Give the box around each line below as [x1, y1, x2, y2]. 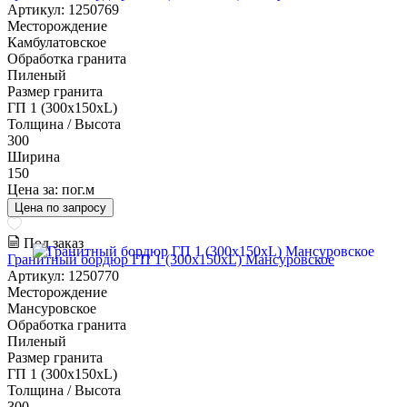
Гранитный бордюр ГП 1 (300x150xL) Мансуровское [7, 252, 334, 268]
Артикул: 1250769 [7, 2, 119, 18]
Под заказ [24, 235, 84, 252]
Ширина [7, 149, 60, 165]
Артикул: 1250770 [7, 268, 119, 284]
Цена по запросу [15, 201, 106, 215]
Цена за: [7, 182, 62, 198]
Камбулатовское [7, 35, 106, 51]
